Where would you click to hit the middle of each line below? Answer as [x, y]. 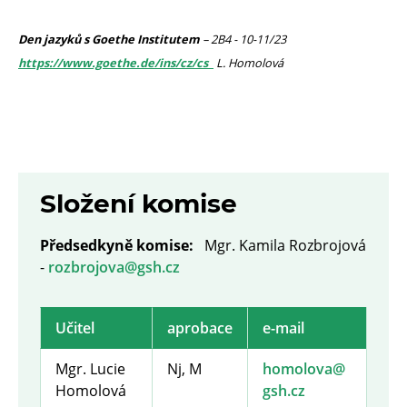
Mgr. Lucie [90, 368]
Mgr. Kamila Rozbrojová [285, 245]
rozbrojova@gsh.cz [114, 267]
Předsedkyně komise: [119, 245]
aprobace [200, 328]
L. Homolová [248, 63]
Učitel [75, 328]
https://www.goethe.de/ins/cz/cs [116, 63]
